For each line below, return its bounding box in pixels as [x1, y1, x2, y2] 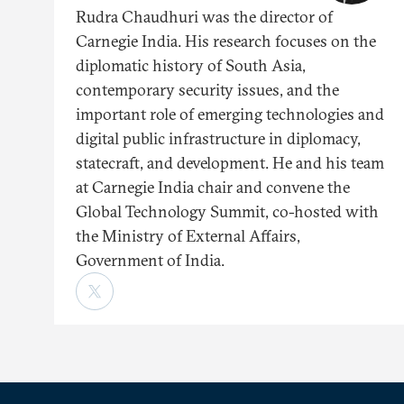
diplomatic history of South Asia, [76, 55, 306, 77]
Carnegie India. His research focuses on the [76, 31, 376, 52]
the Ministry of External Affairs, [76, 225, 300, 247]
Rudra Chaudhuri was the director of [76, 6, 333, 28]
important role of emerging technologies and [76, 104, 384, 125]
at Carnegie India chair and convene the [76, 177, 350, 198]
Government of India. [76, 250, 225, 271]
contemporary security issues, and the [76, 79, 339, 101]
